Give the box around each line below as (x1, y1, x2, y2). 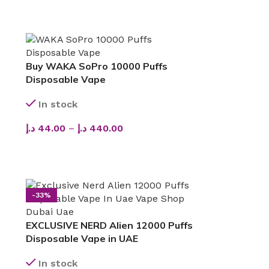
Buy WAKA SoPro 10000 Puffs (25, 59, 168, 72)
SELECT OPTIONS (32, 142, 103, 152)
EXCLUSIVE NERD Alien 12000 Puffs (25, 219, 193, 231)
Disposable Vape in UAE (25, 232, 138, 244)
